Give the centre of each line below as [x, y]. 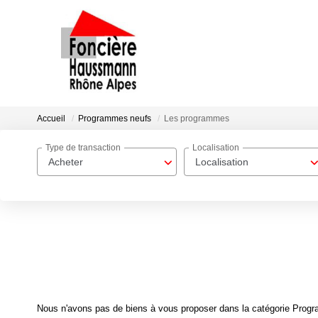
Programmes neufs [115, 119]
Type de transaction [83, 148]
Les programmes [197, 119]
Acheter [66, 162]
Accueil [51, 119]
